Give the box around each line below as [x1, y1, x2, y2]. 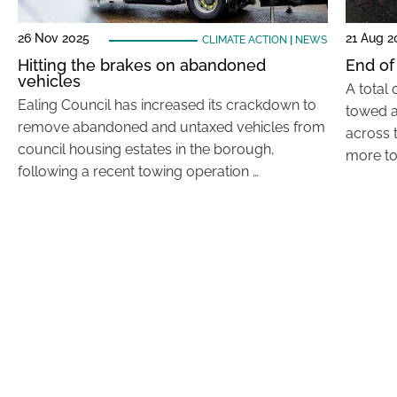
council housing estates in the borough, [18, 141, 275, 158]
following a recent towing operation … [18, 163, 259, 180]
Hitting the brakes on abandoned [18, 56, 266, 74]
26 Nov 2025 [18, 31, 90, 45]
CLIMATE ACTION [201, 34, 287, 46]
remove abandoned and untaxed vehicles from [18, 119, 325, 136]
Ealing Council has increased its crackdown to [18, 97, 316, 113]
